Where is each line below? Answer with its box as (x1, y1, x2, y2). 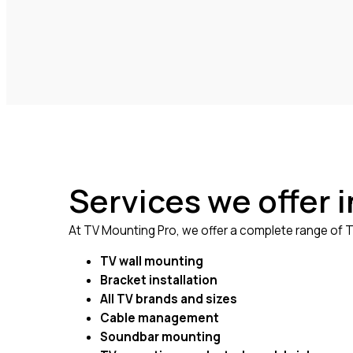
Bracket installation (100, 272, 217, 289)
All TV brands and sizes (100, 291, 237, 308)
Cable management (100, 310, 219, 327)
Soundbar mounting (100, 329, 221, 346)
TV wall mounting (100, 253, 203, 270)
